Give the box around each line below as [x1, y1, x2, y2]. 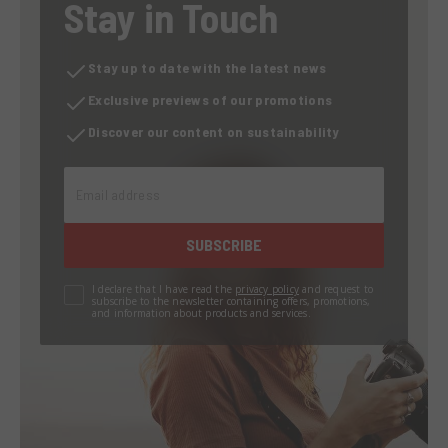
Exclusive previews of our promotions [88, 90, 333, 108]
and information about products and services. [92, 305, 311, 320]
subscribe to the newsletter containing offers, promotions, [92, 293, 371, 308]
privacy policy [235, 281, 300, 296]
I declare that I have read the [92, 281, 232, 296]
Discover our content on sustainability [88, 122, 340, 140]
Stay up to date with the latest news [88, 58, 327, 76]
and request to [299, 281, 374, 296]
